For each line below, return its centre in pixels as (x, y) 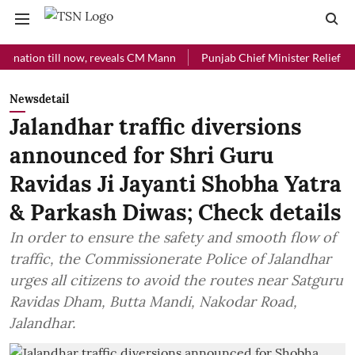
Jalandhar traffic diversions (156, 127)
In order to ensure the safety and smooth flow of (173, 237)
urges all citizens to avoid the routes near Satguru (176, 280)
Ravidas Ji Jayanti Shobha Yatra (176, 184)
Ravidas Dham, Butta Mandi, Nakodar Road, (153, 302)
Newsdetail (39, 99)
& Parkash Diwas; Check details (176, 212)
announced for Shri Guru (141, 155)
